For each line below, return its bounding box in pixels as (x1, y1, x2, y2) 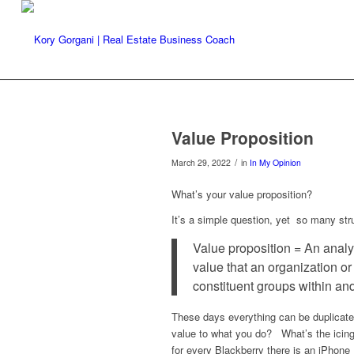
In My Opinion (250, 156, 301, 168)
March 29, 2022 (171, 156, 231, 168)
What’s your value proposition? (171, 186, 312, 202)
